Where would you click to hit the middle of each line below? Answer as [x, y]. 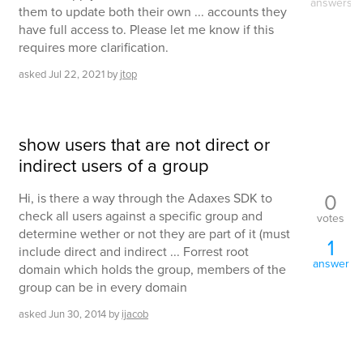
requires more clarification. [94, 47]
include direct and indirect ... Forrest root [134, 252]
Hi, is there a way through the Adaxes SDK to [145, 198]
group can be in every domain [103, 287]
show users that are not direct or [144, 145]
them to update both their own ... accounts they [153, 12]
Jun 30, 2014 [77, 314]
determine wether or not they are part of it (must [154, 234]
